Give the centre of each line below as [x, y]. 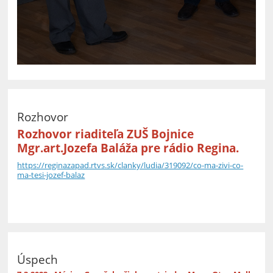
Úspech [38, 260]
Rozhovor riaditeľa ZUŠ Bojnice [106, 133]
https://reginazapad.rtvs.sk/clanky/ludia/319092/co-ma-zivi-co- [130, 165]
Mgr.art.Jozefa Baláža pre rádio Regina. [128, 147]
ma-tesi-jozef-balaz [51, 175]
